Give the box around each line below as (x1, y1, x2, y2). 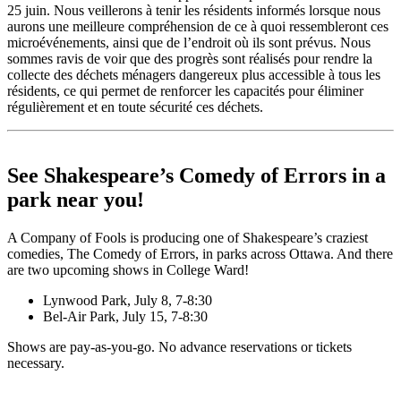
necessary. (7, 354, 64, 371)
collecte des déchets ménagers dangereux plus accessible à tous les (7, 66, 380, 82)
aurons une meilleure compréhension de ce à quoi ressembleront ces (7, 18, 388, 34)
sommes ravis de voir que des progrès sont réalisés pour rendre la (7, 50, 372, 66)
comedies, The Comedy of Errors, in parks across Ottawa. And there (7, 245, 393, 261)
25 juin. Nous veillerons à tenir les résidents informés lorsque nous (7, 2, 380, 18)
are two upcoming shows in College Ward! (7, 261, 249, 277)
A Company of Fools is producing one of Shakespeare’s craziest (7, 229, 368, 245)
